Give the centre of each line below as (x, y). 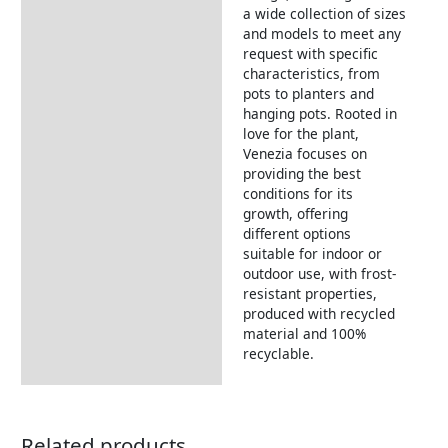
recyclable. (278, 354)
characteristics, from (311, 74)
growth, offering (295, 214)
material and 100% (304, 334)
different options (296, 234)
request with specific (310, 54)
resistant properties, (309, 294)
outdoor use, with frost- (319, 274)
